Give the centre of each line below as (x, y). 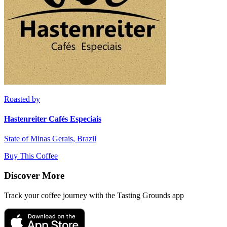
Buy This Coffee (31, 156)
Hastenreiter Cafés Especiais (53, 119)
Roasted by (22, 99)
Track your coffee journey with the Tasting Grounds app (94, 195)
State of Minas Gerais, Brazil (50, 139)
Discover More (34, 176)
